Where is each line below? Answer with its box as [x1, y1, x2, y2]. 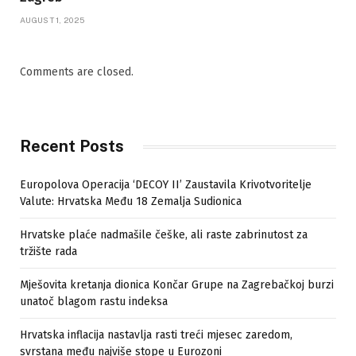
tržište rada [20, 245, 77, 259]
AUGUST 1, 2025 [20, 15, 85, 25]
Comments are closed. [20, 65, 133, 79]
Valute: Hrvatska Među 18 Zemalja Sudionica [20, 195, 242, 209]
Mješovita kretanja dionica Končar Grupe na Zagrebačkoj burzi [20, 278, 334, 292]
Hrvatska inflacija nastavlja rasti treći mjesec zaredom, [20, 328, 292, 342]
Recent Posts [20, 137, 124, 157]
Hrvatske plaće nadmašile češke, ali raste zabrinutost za [20, 228, 308, 242]
